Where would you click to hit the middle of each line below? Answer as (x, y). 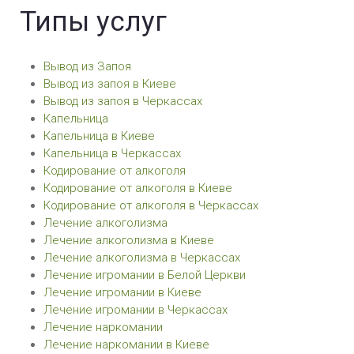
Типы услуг (93, 22)
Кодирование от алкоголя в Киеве (138, 188)
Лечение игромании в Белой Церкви (145, 275)
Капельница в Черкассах (112, 153)
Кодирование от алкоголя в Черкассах (151, 205)
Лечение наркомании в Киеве (126, 345)
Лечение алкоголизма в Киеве (129, 240)
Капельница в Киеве (99, 136)
